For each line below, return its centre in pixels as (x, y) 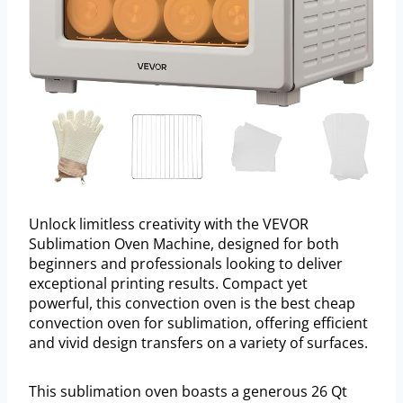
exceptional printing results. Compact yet (168, 284)
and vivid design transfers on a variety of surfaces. (198, 343)
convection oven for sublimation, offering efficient (198, 323)
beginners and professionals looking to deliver (186, 264)
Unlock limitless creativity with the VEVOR (169, 224)
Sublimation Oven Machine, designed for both (184, 244)
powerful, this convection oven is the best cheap (192, 304)
